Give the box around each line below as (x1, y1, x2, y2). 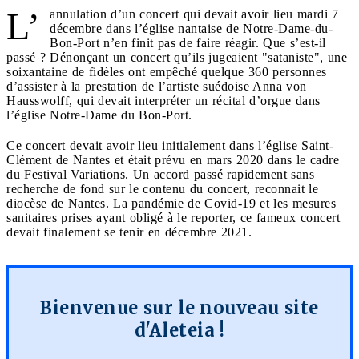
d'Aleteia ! (134, 318, 225, 341)
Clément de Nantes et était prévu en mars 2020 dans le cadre (6, 152, 339, 167)
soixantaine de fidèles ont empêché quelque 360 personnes (6, 64, 327, 79)
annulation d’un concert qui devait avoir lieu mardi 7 (50, 6, 339, 21)
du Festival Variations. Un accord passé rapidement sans (6, 167, 314, 181)
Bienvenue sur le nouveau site (40, 296, 319, 319)
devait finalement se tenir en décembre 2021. (6, 224, 252, 239)
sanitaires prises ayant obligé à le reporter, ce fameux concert (6, 210, 340, 224)
